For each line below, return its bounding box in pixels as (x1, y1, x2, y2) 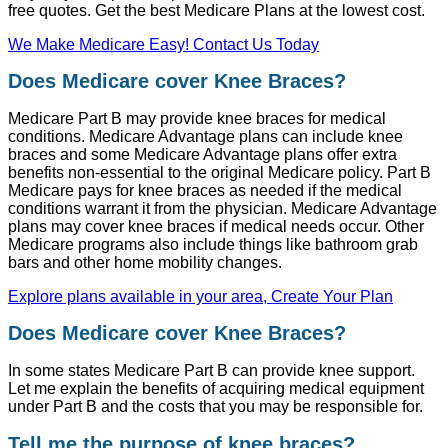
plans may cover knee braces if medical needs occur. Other (8, 217, 424, 235)
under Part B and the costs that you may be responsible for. (8, 398, 423, 415)
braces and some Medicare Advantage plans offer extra (8, 145, 397, 163)
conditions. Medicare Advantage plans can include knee (8, 127, 403, 145)
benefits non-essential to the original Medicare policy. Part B (8, 163, 431, 181)
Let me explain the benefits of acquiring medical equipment (8, 380, 424, 397)
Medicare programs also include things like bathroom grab (8, 235, 418, 253)
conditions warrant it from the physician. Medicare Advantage (8, 199, 437, 217)
